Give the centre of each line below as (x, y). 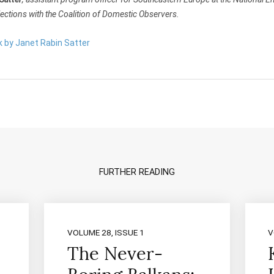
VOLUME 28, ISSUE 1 (106, 233)
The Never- (115, 254)
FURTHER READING (137, 172)
